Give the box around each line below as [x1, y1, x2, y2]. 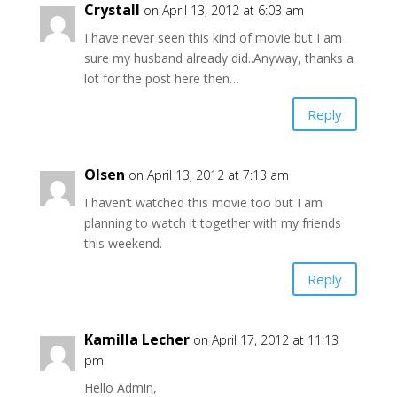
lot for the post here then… [83, 70, 239, 88]
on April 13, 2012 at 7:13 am [128, 167, 289, 184]
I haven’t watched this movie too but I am [83, 194, 323, 212]
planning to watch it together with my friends [83, 214, 341, 232]
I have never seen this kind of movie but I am [83, 29, 342, 47]
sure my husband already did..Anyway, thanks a [83, 50, 354, 67]
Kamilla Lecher [83, 330, 190, 350]
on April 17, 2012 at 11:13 [192, 331, 339, 349]
